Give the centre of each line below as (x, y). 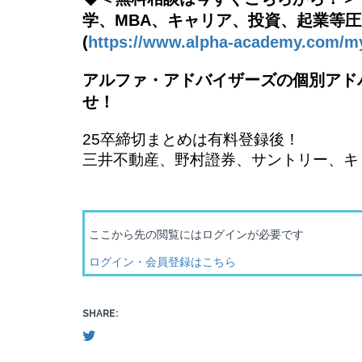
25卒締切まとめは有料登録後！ (191, 139)
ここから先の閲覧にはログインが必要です (196, 234)
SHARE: (100, 314)
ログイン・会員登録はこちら (162, 261)
